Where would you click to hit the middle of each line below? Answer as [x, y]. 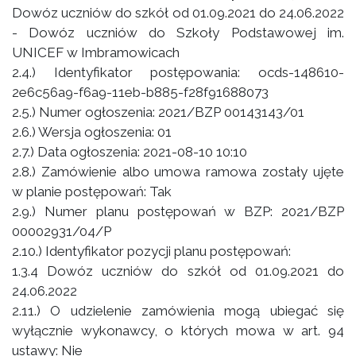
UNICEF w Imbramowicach [96, 52]
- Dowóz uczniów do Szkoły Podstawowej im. [178, 33]
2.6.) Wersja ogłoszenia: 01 [92, 132]
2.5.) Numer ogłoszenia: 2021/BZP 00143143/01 [158, 112]
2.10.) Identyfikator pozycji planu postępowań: [151, 251]
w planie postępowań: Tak [92, 192]
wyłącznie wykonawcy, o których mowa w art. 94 [178, 331]
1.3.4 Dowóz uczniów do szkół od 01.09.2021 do [178, 271]
